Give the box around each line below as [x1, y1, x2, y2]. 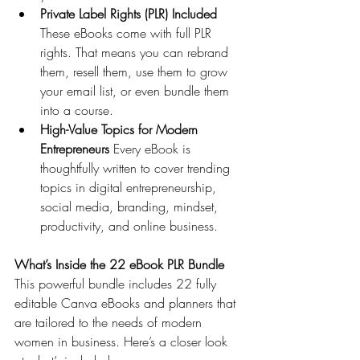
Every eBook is [113, 139, 194, 157]
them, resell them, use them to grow [40, 62, 231, 80]
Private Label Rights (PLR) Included [40, 4, 221, 22]
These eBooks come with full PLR [40, 23, 215, 42]
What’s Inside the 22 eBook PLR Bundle [14, 255, 224, 273]
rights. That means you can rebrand [40, 43, 232, 61]
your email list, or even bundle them [40, 81, 233, 100]
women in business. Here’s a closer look [14, 332, 231, 350]
